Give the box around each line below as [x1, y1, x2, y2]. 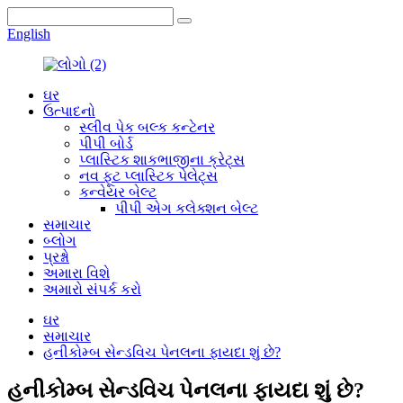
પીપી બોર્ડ [79, 136, 133, 151]
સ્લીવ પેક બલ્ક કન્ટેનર [79, 120, 215, 135]
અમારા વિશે [43, 265, 110, 281]
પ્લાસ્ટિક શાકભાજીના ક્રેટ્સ [79, 152, 245, 167]
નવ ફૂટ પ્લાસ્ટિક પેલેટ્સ [79, 168, 218, 184]
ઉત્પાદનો [43, 103, 95, 119]
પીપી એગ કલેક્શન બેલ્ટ [115, 201, 258, 216]
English [7, 26, 50, 41]
